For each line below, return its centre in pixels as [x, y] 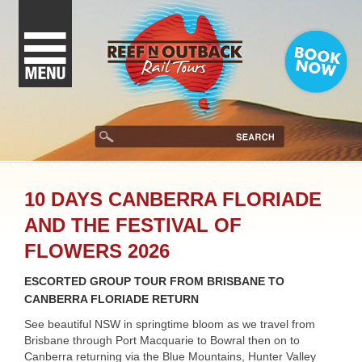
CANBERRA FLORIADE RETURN [112, 299]
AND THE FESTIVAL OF [133, 225]
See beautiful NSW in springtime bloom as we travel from [170, 324]
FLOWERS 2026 [97, 251]
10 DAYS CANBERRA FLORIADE [173, 199]
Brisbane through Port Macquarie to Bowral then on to [162, 340]
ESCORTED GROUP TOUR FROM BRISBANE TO [154, 281]
